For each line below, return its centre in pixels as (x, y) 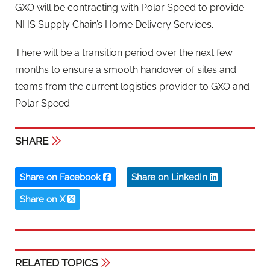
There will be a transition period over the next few (124, 53)
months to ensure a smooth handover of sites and (126, 70)
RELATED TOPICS (56, 262)
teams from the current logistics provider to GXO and (132, 87)
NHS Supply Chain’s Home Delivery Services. (114, 25)
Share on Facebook (61, 177)
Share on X (44, 199)
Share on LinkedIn (171, 177)
